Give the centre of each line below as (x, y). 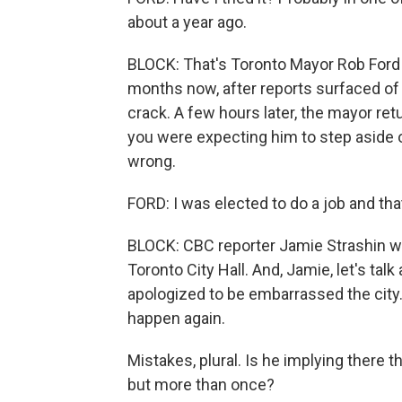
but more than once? (201, 385)
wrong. (152, 161)
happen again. (176, 318)
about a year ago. (187, 22)
